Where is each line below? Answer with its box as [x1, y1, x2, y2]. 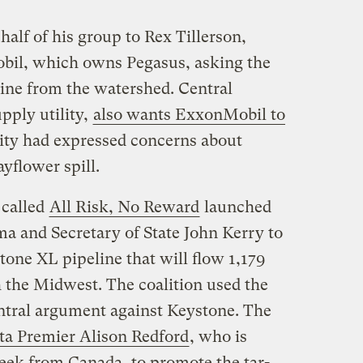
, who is [189, 327, 247, 346]
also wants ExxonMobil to [92, 105, 285, 124]
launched [199, 197, 271, 216]
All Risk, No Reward [49, 197, 199, 216]
